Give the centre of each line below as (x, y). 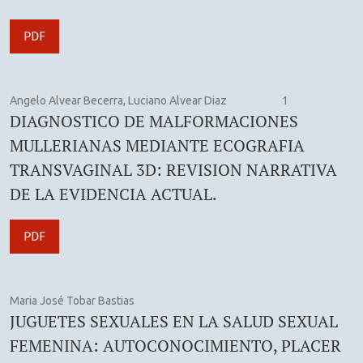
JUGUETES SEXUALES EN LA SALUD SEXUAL (174, 321)
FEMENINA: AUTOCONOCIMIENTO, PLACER (175, 345)
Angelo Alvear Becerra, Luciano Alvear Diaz (118, 100)
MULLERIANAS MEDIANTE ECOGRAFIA (157, 145)
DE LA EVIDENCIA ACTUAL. (113, 194)
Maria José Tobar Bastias (72, 300)
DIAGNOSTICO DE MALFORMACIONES (154, 121)
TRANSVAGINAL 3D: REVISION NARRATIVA (173, 169)
